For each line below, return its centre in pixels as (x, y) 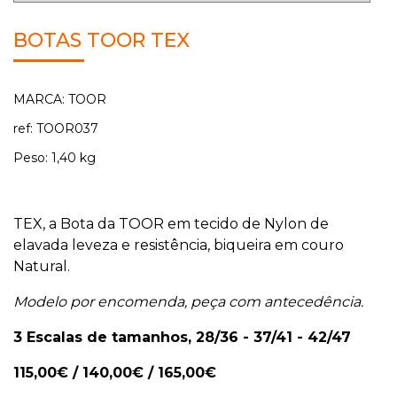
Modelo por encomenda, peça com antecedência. (188, 302)
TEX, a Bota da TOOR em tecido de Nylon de (171, 224)
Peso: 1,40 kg (54, 158)
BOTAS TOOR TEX (101, 41)
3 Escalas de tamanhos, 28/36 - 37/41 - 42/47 (182, 338)
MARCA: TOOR (60, 100)
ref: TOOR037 (58, 129)
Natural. (42, 267)
